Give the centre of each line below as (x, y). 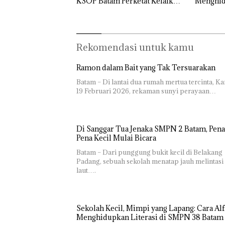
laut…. (86, 171)
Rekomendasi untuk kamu (135, 47)
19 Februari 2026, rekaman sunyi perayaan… (146, 91)
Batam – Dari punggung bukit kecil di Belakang (149, 152)
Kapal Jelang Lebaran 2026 (122, 10)
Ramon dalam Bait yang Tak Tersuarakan (146, 68)
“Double (155, 213)
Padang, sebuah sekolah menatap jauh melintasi (150, 161)
